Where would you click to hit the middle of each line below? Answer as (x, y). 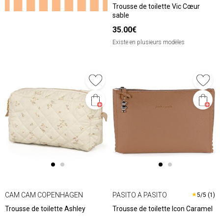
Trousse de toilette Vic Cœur (156, 7)
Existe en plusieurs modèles (149, 42)
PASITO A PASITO (140, 195)
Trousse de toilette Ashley (45, 209)
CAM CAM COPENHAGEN (44, 195)
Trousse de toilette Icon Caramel (163, 209)
